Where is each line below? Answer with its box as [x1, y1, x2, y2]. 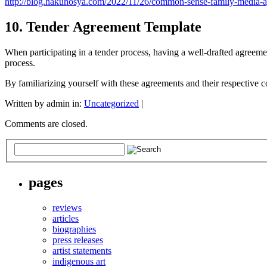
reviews [52, 203, 82, 213]
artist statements [52, 246, 111, 256]
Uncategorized [84, 98, 139, 108]
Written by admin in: [5, 98, 84, 108]
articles [52, 213, 79, 224]
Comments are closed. [5, 118, 88, 129]
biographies [52, 224, 96, 235]
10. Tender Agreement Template [5, 18, 201, 35]
